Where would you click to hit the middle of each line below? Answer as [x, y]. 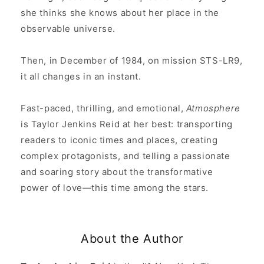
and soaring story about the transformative [117, 172]
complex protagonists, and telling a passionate [126, 156]
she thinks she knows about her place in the [120, 13]
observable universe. [68, 29]
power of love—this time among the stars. [115, 188]
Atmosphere [213, 108]
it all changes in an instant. [81, 77]
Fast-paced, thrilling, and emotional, [103, 108]
